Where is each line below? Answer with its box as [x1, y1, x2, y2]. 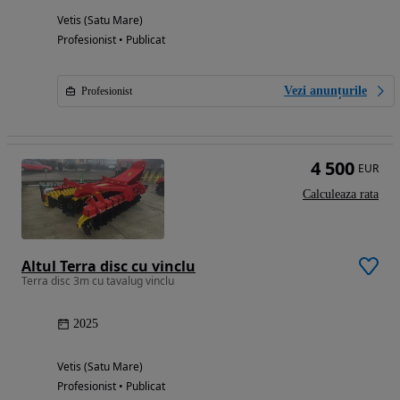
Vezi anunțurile [284, 84, 367, 97]
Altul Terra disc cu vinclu [21, 256, 196, 276]
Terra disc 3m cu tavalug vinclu [21, 273, 174, 288]
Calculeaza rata [303, 187, 379, 201]
